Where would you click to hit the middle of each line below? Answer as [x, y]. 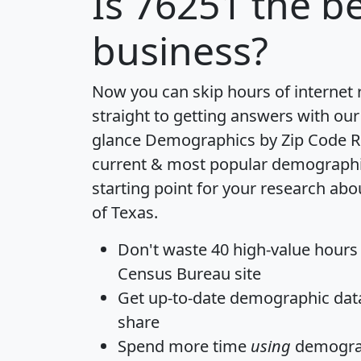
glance [118, 139]
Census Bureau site [189, 273]
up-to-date [187, 297]
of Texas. [125, 212]
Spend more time [184, 346]
